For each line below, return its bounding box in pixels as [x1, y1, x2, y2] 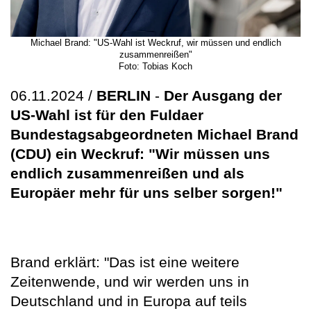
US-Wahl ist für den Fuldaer [10, 106, 203, 123]
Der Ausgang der [164, 87, 282, 103]
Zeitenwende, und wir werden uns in [10, 273, 249, 289]
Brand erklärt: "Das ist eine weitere [10, 253, 239, 270]
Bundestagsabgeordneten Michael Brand [10, 126, 299, 142]
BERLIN [96, 87, 151, 103]
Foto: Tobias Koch [119, 60, 192, 72]
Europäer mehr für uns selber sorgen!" [10, 184, 283, 201]
